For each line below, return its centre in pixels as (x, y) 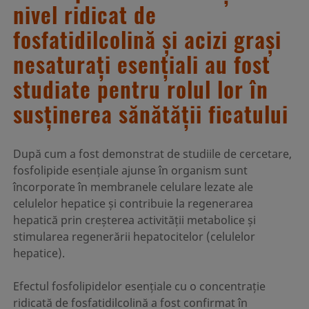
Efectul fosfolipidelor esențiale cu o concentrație (139, 286)
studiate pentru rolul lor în (140, 88)
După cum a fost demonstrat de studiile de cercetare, (152, 153)
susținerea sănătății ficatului (150, 113)
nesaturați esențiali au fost (141, 63)
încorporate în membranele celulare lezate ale (133, 187)
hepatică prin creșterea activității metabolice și (134, 220)
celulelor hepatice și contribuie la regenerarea (133, 203)
